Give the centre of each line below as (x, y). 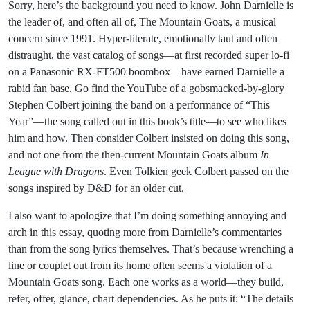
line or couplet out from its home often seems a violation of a (140, 265)
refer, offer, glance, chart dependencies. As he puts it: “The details (151, 299)
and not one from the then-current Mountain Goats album (134, 155)
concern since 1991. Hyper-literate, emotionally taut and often (143, 38)
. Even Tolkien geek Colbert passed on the (196, 171)
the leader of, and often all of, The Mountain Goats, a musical (142, 22)
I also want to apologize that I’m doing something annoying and (147, 216)
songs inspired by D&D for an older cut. (96, 188)
